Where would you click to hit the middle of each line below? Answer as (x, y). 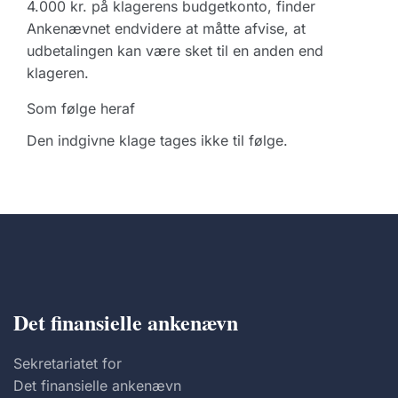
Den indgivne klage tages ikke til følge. (157, 140)
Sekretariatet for (68, 363)
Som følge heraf (81, 108)
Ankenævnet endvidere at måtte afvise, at (166, 28)
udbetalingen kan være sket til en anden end (175, 51)
